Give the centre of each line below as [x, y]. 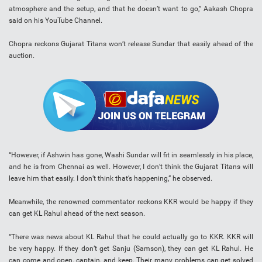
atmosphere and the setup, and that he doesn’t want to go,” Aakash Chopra [131, 9]
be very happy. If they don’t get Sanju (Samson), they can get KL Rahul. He [131, 249]
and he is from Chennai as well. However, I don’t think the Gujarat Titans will [131, 167]
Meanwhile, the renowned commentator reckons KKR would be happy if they [131, 202]
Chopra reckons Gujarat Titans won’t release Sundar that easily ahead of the [131, 44]
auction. [22, 56]
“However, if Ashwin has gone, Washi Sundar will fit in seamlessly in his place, [131, 155]
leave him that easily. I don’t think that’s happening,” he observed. [111, 179]
